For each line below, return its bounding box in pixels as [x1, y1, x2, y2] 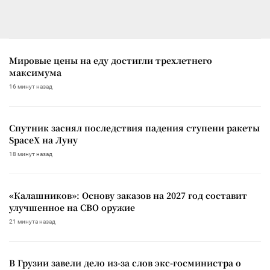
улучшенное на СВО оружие [9, 201, 135, 213]
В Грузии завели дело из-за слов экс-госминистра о [9, 256, 241, 269]
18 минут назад [9, 150, 52, 157]
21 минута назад [9, 218, 55, 225]
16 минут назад [9, 83, 52, 90]
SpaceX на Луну [9, 133, 78, 146]
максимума [9, 66, 61, 78]
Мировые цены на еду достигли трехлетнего [9, 54, 212, 66]
